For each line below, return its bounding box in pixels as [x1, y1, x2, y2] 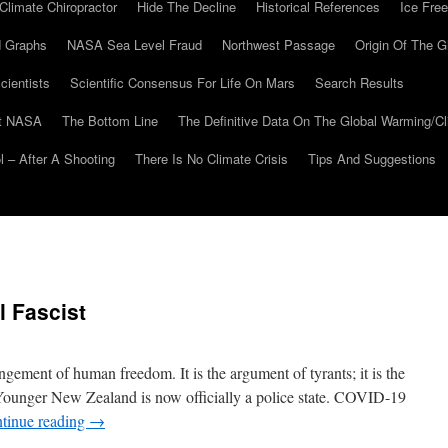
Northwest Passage [222, 35, 335, 54]
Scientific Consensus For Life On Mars [70, 73, 295, 92]
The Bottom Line [62, 111, 158, 130]
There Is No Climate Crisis [135, 149, 288, 168]
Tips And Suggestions [308, 149, 436, 168]
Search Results [315, 73, 404, 92]
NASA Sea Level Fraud [67, 35, 202, 54]
